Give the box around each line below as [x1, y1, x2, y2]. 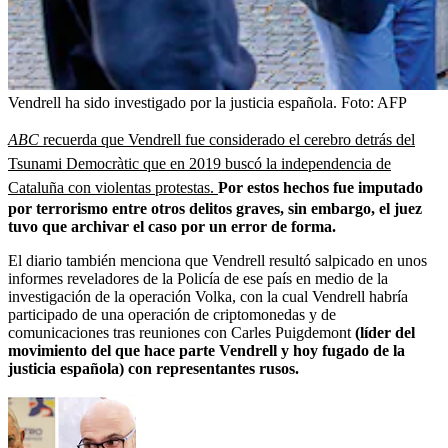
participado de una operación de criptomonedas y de [8, 305, 336, 323]
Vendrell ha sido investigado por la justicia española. [8, 93, 337, 111]
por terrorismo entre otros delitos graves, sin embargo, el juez [8, 199, 422, 217]
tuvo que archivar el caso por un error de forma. [8, 217, 336, 235]
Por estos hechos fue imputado [218, 178, 423, 196]
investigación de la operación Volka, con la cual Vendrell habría [8, 287, 408, 305]
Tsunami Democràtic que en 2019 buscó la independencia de [8, 154, 391, 172]
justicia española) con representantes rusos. [8, 359, 299, 377]
